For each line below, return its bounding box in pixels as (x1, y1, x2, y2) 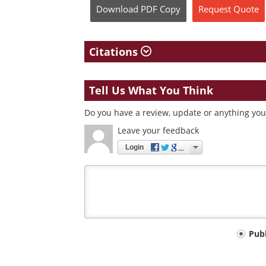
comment (84, 245, 140, 262)
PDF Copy (141, 3, 180, 15)
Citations (89, 45, 141, 59)
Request (198, 3, 231, 15)
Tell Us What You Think (89, 83, 213, 97)
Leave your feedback (118, 125, 199, 136)
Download (96, 3, 138, 15)
